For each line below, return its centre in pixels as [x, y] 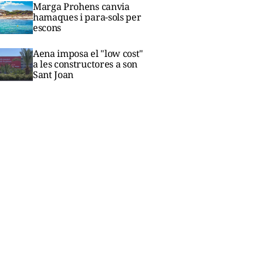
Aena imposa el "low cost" [88, 53]
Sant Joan [53, 75]
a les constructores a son [85, 64]
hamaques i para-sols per [87, 17]
